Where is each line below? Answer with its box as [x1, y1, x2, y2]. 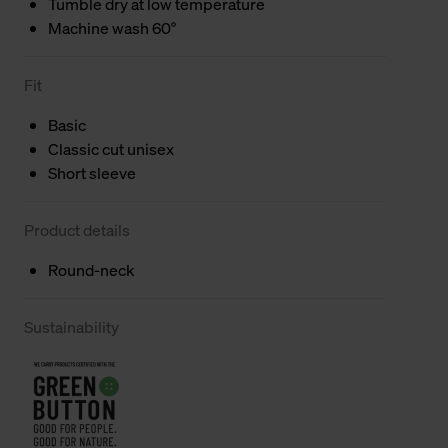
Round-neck [48, 258, 135, 281]
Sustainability [24, 315, 119, 338]
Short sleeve [48, 161, 136, 184]
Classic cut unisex [48, 137, 174, 160]
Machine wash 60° [48, 16, 176, 39]
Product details [24, 218, 130, 241]
